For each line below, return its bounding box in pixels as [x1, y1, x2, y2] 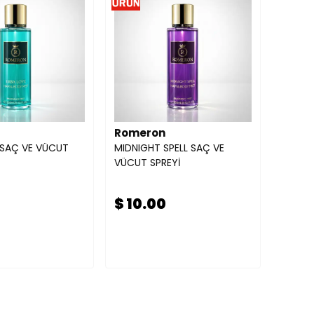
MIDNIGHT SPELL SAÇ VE [114, 141, 224, 155]
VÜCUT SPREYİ [114, 156, 180, 170]
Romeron [114, 125, 165, 140]
